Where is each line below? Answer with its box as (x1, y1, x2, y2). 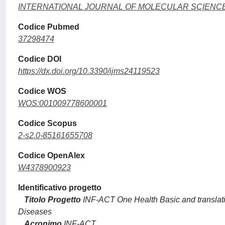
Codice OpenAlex (18, 151, 85, 160)
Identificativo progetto (18, 183, 101, 192)
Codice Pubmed (18, 22, 79, 31)
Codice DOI (18, 54, 61, 63)
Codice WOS (18, 86, 66, 95)
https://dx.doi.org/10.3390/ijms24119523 (18, 66, 160, 75)
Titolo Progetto (24, 195, 81, 204)
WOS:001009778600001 (18, 98, 107, 107)
